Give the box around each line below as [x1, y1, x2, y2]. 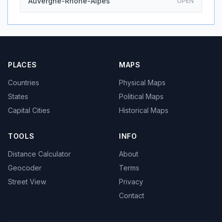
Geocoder [8, 164, 42, 172]
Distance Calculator [8, 150, 71, 158]
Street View [8, 177, 46, 186]
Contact [119, 191, 144, 200]
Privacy [119, 177, 143, 186]
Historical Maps [119, 106, 168, 114]
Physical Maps [119, 78, 166, 87]
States [8, 92, 28, 101]
